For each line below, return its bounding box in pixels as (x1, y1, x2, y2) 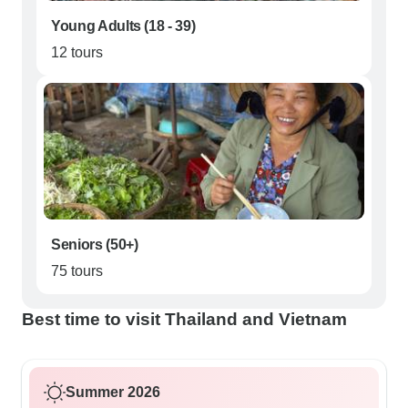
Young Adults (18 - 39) (51, 18, 196, 35)
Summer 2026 (66, 384, 160, 401)
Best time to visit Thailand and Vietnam (22, 310, 347, 330)
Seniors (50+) (51, 237, 138, 253)
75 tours (51, 263, 103, 280)
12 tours (51, 45, 103, 61)
